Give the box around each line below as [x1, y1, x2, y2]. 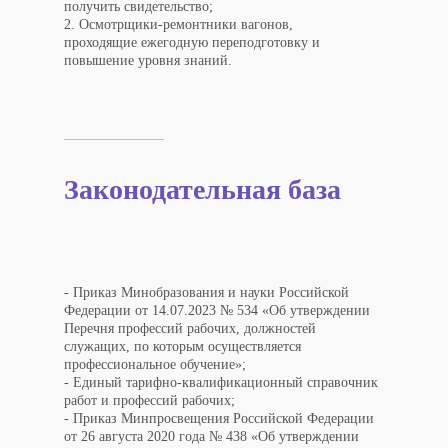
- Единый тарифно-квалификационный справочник [64, 374, 378, 390]
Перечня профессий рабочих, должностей [64, 320, 316, 336]
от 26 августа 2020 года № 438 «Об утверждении [64, 428, 359, 444]
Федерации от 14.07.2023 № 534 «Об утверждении [64, 302, 370, 318]
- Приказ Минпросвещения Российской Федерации [64, 410, 374, 426]
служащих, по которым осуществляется [64, 338, 301, 354]
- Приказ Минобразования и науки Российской [64, 284, 349, 300]
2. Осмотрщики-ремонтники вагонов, [64, 16, 293, 32]
